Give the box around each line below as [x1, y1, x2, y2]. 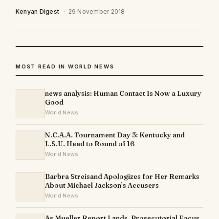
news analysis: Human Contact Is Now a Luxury [45, 89, 201, 98]
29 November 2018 [68, 8, 125, 15]
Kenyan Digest [16, 8, 60, 15]
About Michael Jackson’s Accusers [45, 181, 159, 190]
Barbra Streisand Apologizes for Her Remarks [45, 172, 199, 181]
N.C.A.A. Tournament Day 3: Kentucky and [45, 131, 185, 139]
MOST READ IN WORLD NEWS [16, 63, 114, 70]
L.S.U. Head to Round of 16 [45, 139, 134, 148]
